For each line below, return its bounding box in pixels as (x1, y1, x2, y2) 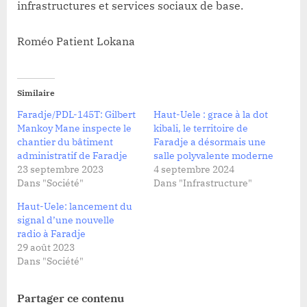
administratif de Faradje (17, 149, 127, 162)
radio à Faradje (17, 227, 86, 240)
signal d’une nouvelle (17, 213, 114, 226)
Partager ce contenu (17, 291, 124, 305)
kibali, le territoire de (153, 121, 248, 134)
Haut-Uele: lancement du (17, 199, 132, 212)
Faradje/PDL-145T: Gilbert (17, 108, 136, 121)
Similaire (17, 87, 55, 98)
